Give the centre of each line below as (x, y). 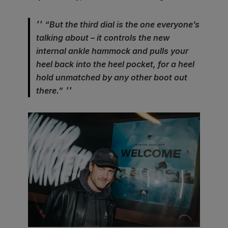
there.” (50, 90)
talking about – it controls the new (103, 37)
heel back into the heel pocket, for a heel (115, 64)
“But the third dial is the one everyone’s (122, 24)
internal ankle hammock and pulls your (112, 51)
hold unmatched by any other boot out (112, 77)
